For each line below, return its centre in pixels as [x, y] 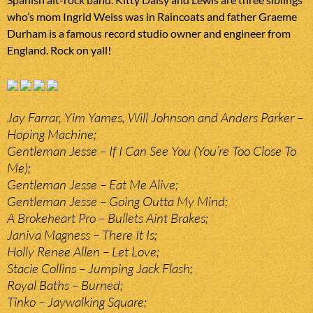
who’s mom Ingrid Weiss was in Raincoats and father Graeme [152, 17]
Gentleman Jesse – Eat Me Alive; [93, 185]
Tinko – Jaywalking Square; [77, 302]
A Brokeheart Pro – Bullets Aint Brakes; [108, 218]
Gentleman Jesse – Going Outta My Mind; [117, 202]
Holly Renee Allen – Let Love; [83, 252]
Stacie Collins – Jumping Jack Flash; [100, 269]
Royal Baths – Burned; [65, 285]
